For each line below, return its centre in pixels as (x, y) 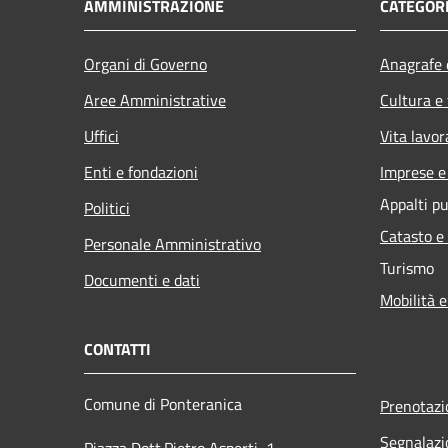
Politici (107, 207)
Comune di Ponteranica (163, 403)
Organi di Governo (145, 63)
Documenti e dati (142, 279)
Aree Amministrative (155, 99)
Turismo (407, 267)
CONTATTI (117, 348)
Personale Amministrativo (172, 243)
